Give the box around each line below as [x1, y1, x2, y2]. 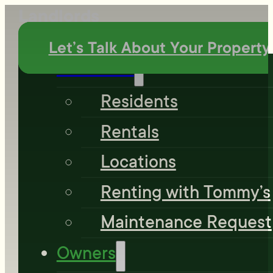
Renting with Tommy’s [100, 182, 271, 204]
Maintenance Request [100, 211, 272, 233]
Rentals [100, 121, 159, 143]
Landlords [18, 5, 100, 28]
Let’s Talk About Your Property [48, 38, 271, 58]
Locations [100, 151, 176, 173]
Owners [56, 242, 116, 264]
